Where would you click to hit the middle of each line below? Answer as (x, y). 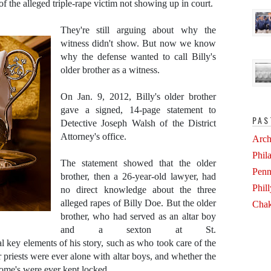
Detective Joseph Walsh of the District (139, 123)
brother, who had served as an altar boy (139, 216)
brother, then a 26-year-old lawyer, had (139, 176)
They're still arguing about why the (139, 30)
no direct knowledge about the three (139, 190)
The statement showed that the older (139, 163)
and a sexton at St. (139, 230)
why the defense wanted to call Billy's (139, 57)
